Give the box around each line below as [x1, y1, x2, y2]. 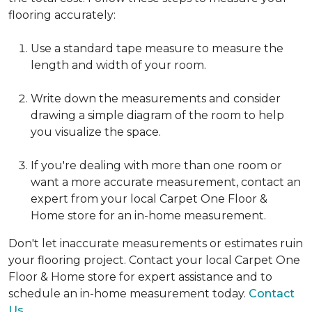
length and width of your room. [31, 58, 206, 72]
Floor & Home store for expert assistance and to [8, 270, 272, 284]
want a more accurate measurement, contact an [31, 175, 301, 189]
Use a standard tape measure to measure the [31, 42, 283, 56]
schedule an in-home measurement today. [8, 287, 249, 301]
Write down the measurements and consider [31, 92, 281, 106]
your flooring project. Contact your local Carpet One [8, 253, 300, 267]
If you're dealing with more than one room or [31, 159, 282, 173]
